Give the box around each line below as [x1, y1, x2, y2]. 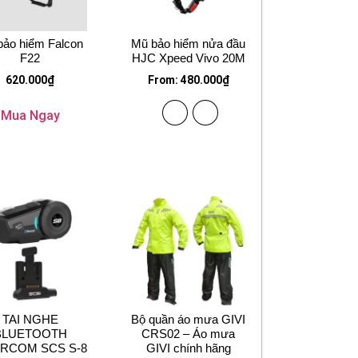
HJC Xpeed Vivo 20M [131, 51, 245, 66]
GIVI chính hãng [145, 341, 231, 356]
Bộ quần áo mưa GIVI [131, 312, 246, 327]
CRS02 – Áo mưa [141, 327, 236, 341]
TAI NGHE [2, 312, 58, 327]
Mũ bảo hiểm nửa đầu [131, 37, 246, 51]
